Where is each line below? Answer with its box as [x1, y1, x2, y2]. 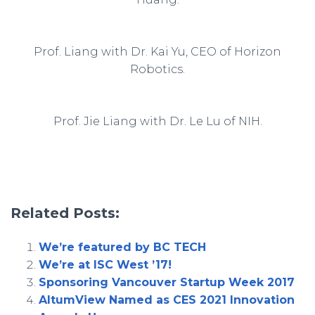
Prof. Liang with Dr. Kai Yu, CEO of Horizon [34, 45, 281, 58]
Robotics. [130, 63, 185, 76]
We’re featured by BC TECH [39, 240, 206, 254]
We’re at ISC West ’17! [39, 258, 172, 271]
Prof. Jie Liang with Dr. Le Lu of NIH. [53, 115, 262, 128]
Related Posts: [11, 205, 120, 221]
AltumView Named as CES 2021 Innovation [39, 293, 295, 307]
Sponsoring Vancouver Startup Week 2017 [39, 276, 295, 289]
